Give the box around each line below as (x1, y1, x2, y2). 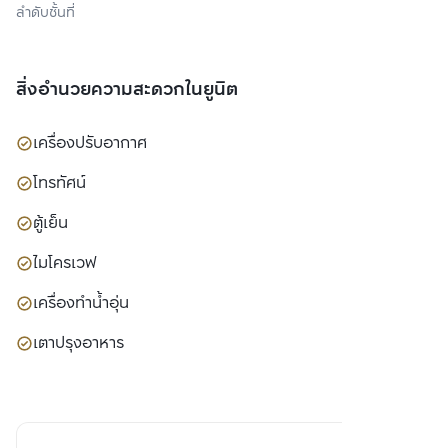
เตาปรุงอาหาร (33, 329, 124, 357)
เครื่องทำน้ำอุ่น (33, 289, 129, 317)
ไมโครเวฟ (33, 249, 97, 277)
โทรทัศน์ (33, 169, 86, 197)
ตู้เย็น (33, 209, 68, 237)
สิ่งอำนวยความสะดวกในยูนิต (16, 74, 238, 105)
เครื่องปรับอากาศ (33, 129, 147, 157)
